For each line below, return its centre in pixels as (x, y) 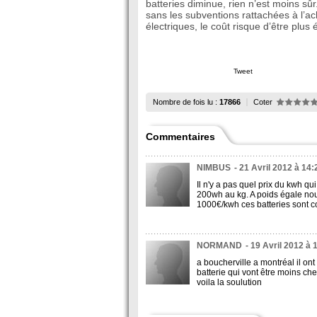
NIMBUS (214, 168)
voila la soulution (229, 282)
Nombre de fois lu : (186, 102)
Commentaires (180, 137)
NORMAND (219, 246)
